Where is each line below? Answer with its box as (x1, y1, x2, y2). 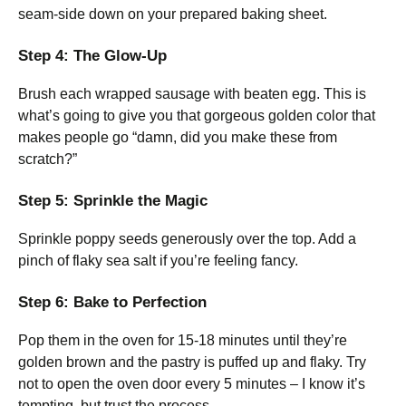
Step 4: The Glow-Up (18, 47, 167, 64)
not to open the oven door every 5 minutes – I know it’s (18, 376, 365, 391)
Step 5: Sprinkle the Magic (18, 192, 208, 209)
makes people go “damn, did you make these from (18, 130, 337, 145)
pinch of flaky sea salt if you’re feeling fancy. (18, 253, 298, 268)
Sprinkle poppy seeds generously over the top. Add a (18, 231, 356, 246)
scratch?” (18, 151, 77, 167)
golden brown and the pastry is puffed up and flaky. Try (18, 354, 366, 370)
